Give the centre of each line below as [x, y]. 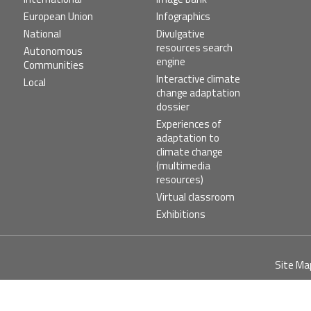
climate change [189, 151]
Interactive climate [198, 78]
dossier [173, 106]
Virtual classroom [195, 196]
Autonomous [53, 51]
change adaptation [198, 92]
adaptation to [187, 137]
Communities [54, 65]
